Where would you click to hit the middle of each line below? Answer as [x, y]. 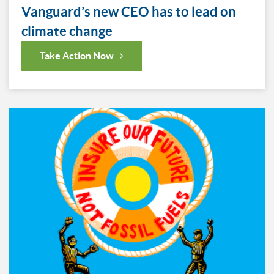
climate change [67, 31]
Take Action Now [77, 55]
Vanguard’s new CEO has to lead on [129, 11]
